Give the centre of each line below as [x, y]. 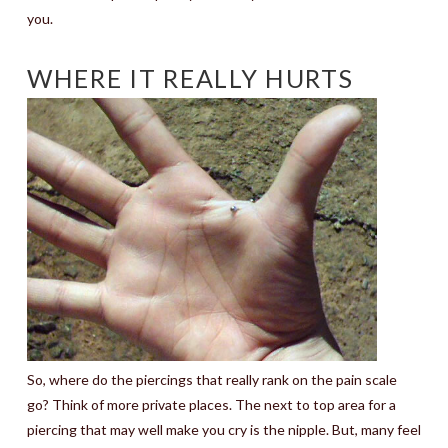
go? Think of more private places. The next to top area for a [211, 404]
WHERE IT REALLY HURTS [190, 77]
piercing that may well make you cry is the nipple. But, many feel [223, 429]
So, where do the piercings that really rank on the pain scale [211, 379]
